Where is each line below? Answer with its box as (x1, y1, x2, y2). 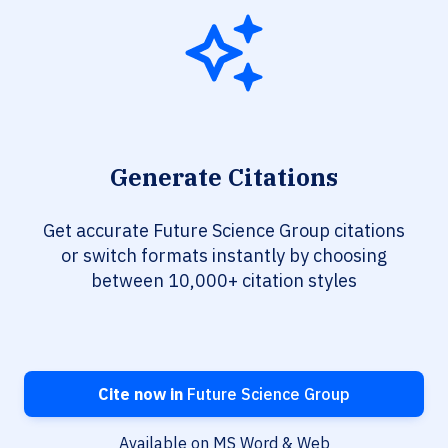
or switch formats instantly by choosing (61, 244, 387, 268)
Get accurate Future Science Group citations (43, 219, 405, 243)
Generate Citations (110, 161, 338, 194)
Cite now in (98, 384, 183, 405)
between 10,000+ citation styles (91, 269, 357, 293)
